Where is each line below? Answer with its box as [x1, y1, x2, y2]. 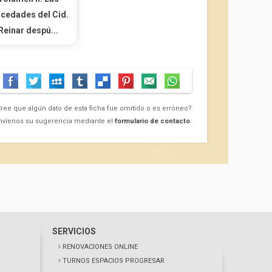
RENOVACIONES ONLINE [63, 243, 138, 251]
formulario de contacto [115, 117, 190, 125]
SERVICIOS [52, 226, 96, 236]
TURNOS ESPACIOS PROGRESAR [63, 257, 165, 265]
